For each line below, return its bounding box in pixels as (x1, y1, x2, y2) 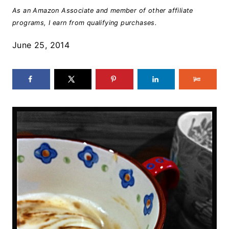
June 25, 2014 (12, 39, 70, 50)
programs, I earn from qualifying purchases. (12, 18, 157, 27)
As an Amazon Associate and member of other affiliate (12, 6, 193, 14)
